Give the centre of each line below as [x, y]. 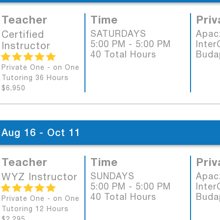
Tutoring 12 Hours [35, 209]
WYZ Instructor [40, 177]
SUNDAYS [112, 176]
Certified [23, 34]
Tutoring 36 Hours [35, 78]
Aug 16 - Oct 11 [41, 132]
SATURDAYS [118, 34]
